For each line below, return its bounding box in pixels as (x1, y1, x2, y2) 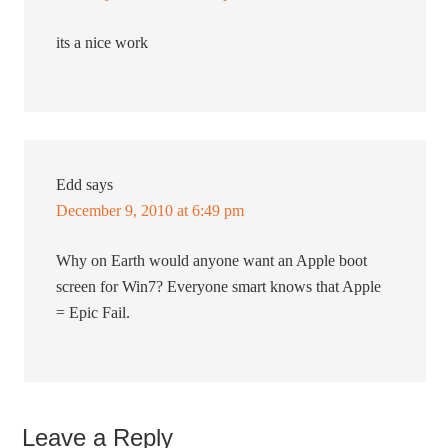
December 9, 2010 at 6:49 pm (56, 202, 245, 220)
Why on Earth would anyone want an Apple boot (56, 252, 368, 270)
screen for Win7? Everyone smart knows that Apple (56, 278, 382, 296)
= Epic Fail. (56, 304, 131, 322)
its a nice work (56, 34, 149, 52)
